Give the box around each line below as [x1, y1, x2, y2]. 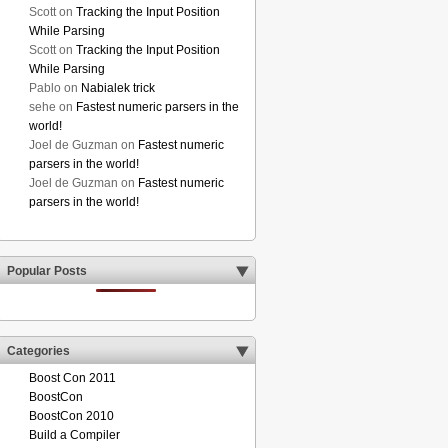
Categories [7, 344, 73, 358]
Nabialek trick [81, 81, 155, 95]
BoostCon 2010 [29, 409, 114, 423]
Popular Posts [7, 264, 90, 278]
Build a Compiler [29, 428, 120, 442]
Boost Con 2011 [29, 371, 116, 385]
